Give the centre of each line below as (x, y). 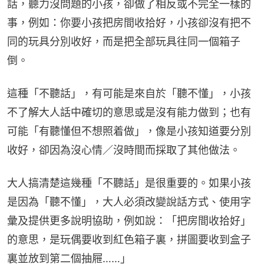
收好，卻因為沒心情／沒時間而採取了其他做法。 (124, 150)
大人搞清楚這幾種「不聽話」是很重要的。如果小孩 (129, 183)
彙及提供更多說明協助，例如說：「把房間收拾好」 (129, 221)
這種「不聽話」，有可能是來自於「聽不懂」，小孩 (129, 94)
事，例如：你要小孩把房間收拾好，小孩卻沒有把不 (129, 23)
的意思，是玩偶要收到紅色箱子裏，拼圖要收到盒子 (129, 240)
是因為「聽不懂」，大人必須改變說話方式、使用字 (129, 202)
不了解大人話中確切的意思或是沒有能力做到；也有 (129, 113)
